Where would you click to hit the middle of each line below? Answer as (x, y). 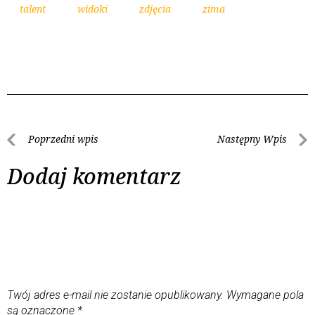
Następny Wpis (252, 139)
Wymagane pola (265, 295)
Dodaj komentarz (94, 176)
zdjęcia (155, 8)
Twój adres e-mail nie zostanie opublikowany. (115, 295)
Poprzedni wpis (63, 139)
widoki (92, 8)
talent (33, 8)
